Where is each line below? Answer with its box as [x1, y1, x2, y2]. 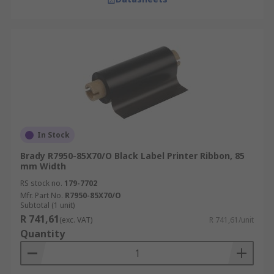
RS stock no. [20, 178, 62, 188]
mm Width [20, 160, 66, 172]
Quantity [20, 227, 65, 240]
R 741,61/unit [209, 215, 254, 225]
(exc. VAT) [59, 215, 92, 225]
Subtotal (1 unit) [20, 200, 75, 210]
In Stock [37, 130, 70, 140]
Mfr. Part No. [20, 190, 63, 201]
